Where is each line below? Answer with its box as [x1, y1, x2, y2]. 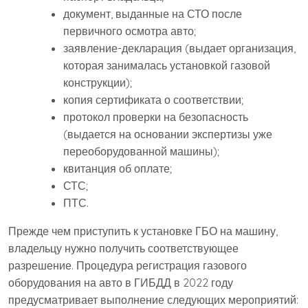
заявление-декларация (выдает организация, [63, 41, 296, 56]
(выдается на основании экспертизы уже [63, 127, 272, 142]
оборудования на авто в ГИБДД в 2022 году [8, 276, 233, 290]
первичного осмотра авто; [63, 24, 196, 38]
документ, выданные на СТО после [63, 7, 242, 21]
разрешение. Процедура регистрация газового [8, 258, 247, 273]
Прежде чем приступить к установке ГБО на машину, [8, 224, 278, 239]
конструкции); [63, 76, 132, 90]
